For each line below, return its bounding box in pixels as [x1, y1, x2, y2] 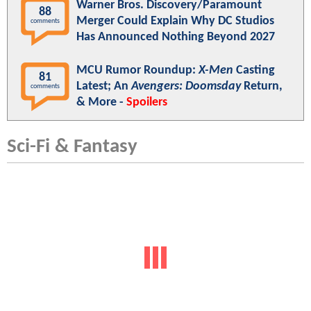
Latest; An [76, 80, 131, 94]
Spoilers [126, 96, 167, 110]
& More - [76, 96, 126, 110]
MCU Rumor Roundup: [76, 64, 199, 78]
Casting [233, 64, 275, 78]
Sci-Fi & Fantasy [7, 137, 137, 158]
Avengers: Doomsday [131, 80, 241, 94]
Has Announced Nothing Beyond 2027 [76, 31, 275, 44]
